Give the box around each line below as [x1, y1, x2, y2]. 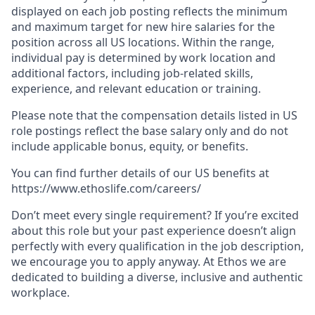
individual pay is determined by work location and [11, 49, 276, 65]
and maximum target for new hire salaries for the [11, 18, 275, 34]
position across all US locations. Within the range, [11, 34, 274, 50]
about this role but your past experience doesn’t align [11, 222, 296, 238]
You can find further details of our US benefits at [11, 165, 269, 181]
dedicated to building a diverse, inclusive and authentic [11, 269, 303, 285]
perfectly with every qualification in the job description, [11, 238, 304, 254]
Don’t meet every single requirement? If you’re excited [11, 207, 299, 223]
